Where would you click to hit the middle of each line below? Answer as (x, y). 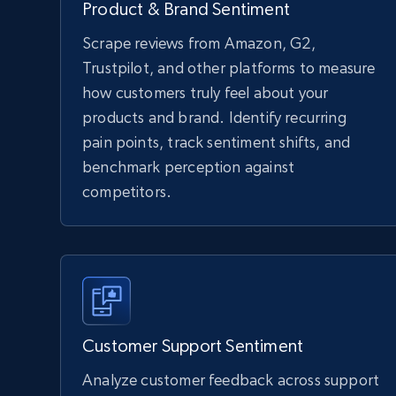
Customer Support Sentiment (193, 346)
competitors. (127, 191)
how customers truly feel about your (206, 92)
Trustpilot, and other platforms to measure (229, 68)
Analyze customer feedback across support (231, 380)
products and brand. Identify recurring (214, 117)
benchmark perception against (189, 167)
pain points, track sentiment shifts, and (217, 142)
